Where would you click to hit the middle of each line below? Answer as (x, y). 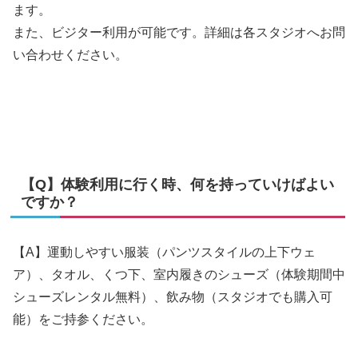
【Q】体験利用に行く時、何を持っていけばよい (177, 185)
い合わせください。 (70, 55)
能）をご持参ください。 (83, 320)
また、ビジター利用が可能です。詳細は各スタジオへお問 (179, 33)
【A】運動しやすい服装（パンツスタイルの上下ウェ (164, 253)
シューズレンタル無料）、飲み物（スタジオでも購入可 (173, 297)
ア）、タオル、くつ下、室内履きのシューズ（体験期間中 (179, 275)
